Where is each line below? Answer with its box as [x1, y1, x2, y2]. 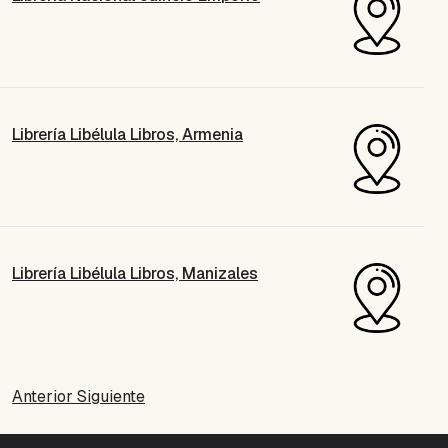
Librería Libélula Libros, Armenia [12, 123, 243, 145]
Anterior [12, 385, 77, 407]
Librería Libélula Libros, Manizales [12, 262, 258, 284]
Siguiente [77, 385, 145, 407]
